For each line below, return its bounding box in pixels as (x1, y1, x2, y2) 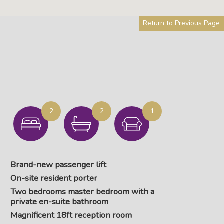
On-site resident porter (10, 172, 97, 184)
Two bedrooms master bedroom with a (10, 186, 154, 197)
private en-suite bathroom (10, 196, 108, 207)
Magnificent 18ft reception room (10, 209, 132, 221)
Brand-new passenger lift (10, 159, 106, 170)
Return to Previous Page (143, 18, 220, 28)
